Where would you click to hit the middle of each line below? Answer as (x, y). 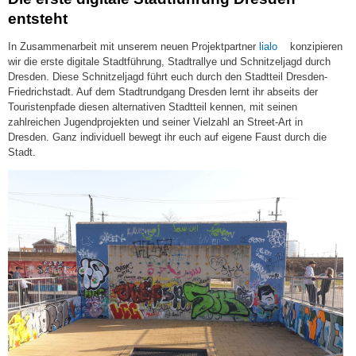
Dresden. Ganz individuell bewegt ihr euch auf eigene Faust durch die (167, 137)
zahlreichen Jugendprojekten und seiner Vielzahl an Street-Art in (155, 122)
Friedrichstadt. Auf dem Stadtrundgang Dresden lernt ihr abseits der (163, 91)
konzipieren (315, 46)
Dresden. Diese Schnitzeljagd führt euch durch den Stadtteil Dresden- (168, 76)
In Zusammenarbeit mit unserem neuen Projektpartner (132, 46)
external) (296, 75)
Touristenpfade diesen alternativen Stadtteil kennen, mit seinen (153, 106)
